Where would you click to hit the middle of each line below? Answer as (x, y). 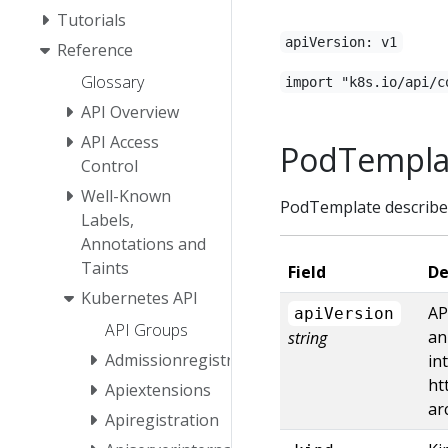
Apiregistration (162, 419)
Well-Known (126, 195)
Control (109, 165)
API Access (120, 141)
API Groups (146, 329)
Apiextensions (158, 389)
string (307, 337)
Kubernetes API (139, 297)
